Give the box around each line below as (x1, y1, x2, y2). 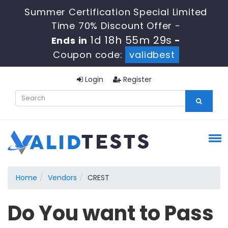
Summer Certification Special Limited (24, 6, 208, 18)
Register (121, 74, 152, 84)
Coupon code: (52, 48, 126, 61)
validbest (129, 48, 175, 61)
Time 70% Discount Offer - (51, 19, 181, 32)
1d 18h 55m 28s (90, 33, 173, 47)
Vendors (48, 173, 77, 183)
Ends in (51, 34, 91, 47)
